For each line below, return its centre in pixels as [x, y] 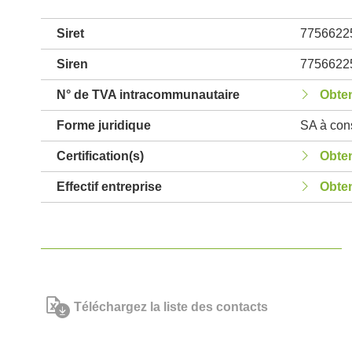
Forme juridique [104, 125]
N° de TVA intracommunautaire [148, 95]
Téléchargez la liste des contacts [171, 307]
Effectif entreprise [109, 187]
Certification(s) [100, 156]
